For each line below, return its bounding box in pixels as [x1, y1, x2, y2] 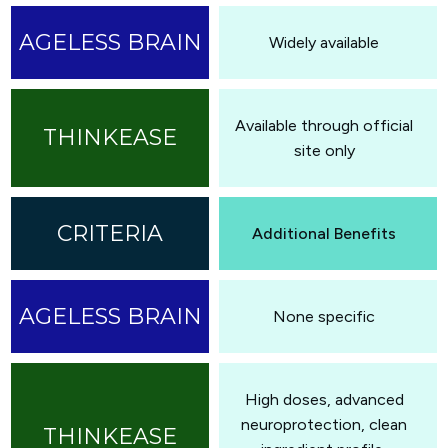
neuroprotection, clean [241, 414, 407, 434]
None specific [273, 306, 375, 326]
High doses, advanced [244, 389, 404, 409]
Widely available [269, 32, 379, 52]
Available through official [235, 115, 413, 135]
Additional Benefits [252, 223, 396, 243]
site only [293, 140, 355, 160]
